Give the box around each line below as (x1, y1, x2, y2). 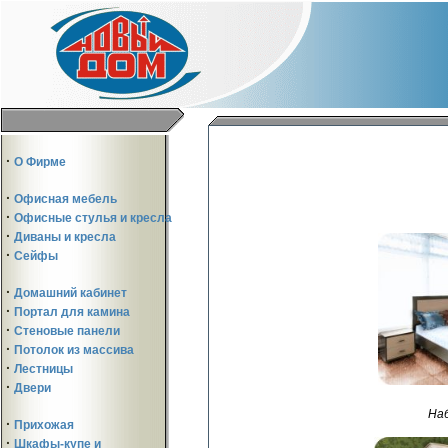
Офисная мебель (14, 192, 117, 206)
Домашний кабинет (14, 286, 127, 300)
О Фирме (14, 155, 66, 169)
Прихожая (14, 418, 74, 432)
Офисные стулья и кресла (14, 211, 172, 225)
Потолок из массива (14, 343, 134, 357)
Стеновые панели (14, 324, 120, 338)
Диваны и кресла (14, 230, 116, 244)
